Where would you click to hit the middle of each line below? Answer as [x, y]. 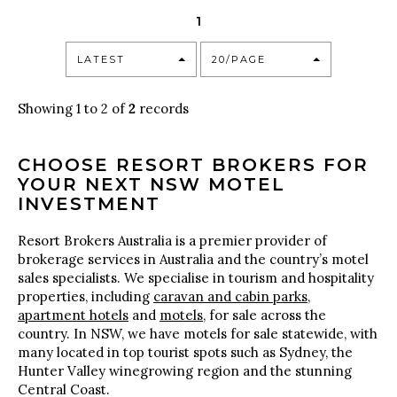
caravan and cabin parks [230, 296]
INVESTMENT [89, 204]
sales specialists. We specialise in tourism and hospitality [196, 278]
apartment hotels [73, 315]
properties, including [86, 296]
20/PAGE [239, 59]
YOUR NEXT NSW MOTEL [152, 184]
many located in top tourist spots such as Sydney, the [185, 352]
